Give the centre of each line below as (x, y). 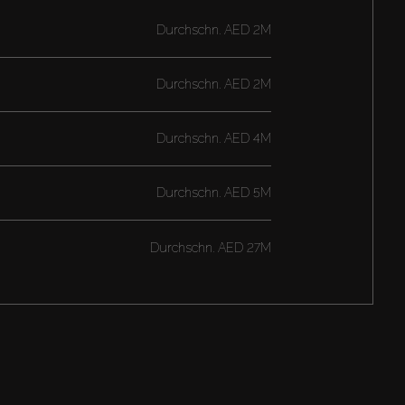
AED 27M (242, 247)
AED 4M (245, 139)
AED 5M (245, 193)
